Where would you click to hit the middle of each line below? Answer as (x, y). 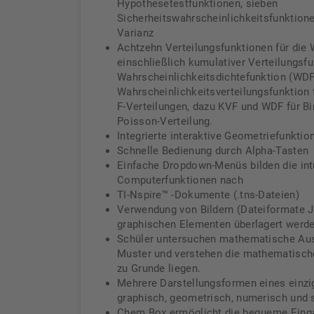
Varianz (136, 33)
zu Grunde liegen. (159, 268)
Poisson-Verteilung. (165, 121)
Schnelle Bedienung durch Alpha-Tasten (213, 151)
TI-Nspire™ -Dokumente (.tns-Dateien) (208, 195)
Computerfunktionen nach (180, 180)
